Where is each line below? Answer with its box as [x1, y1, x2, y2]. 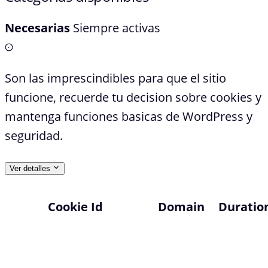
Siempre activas [73, 20, 160, 36]
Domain [158, 199, 205, 215]
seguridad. [5, 127, 63, 144]
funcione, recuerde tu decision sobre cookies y [5, 89, 261, 106]
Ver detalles [10, 164, 50, 173]
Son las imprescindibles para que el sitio [5, 70, 226, 87]
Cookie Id [48, 199, 103, 215]
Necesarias [5, 20, 70, 36]
